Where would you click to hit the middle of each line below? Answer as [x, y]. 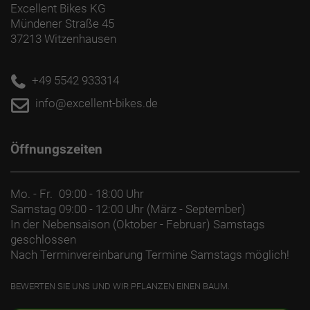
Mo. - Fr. [31, 194]
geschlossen [43, 239]
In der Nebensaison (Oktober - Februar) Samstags [138, 224]
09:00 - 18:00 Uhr [100, 194]
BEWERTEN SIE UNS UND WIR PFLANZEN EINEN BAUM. [120, 286]
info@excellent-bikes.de [97, 103]
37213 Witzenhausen [63, 39]
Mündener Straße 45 [62, 24]
